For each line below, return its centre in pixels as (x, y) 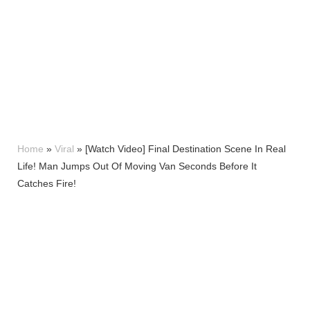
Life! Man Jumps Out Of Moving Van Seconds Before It (137, 166)
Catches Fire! (47, 183)
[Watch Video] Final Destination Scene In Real (185, 148)
